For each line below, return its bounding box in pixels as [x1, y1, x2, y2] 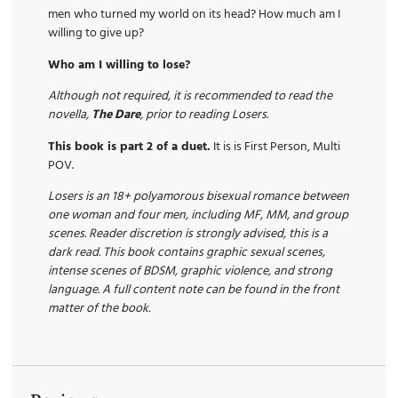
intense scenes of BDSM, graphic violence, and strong [48, 260, 332, 282]
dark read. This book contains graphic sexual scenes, [48, 242, 325, 263]
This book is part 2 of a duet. [48, 136, 211, 157]
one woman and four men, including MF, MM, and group [48, 204, 348, 226]
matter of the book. [48, 298, 150, 319]
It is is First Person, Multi [211, 136, 340, 157]
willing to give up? [48, 23, 144, 44]
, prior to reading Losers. [140, 105, 268, 126]
